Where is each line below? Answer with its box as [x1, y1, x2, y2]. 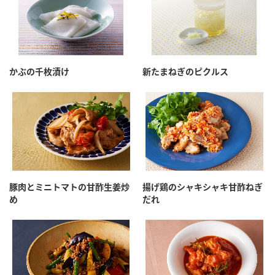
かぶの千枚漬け [9, 66, 69, 77]
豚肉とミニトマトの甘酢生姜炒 [9, 182, 130, 193]
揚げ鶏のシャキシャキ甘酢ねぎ [142, 182, 263, 193]
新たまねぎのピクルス [142, 66, 228, 77]
